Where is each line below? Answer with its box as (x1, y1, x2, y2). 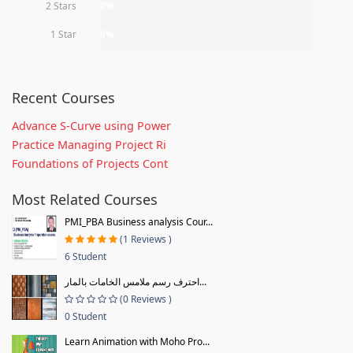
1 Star (50, 27, 76, 41)
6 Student (65, 249, 106, 263)
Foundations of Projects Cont (12, 155, 168, 171)
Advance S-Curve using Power (12, 117, 171, 133)
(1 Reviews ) (120, 232, 172, 246)
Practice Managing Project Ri (12, 136, 166, 152)
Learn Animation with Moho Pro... (65, 334, 210, 348)
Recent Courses (12, 87, 115, 107)
